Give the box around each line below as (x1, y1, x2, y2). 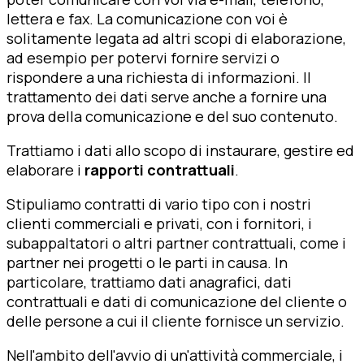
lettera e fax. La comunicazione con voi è (6, 8, 288, 28)
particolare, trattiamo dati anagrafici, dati (6, 271, 292, 292)
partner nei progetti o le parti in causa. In (6, 252, 288, 272)
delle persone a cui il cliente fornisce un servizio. (6, 310, 344, 331)
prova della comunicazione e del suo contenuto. (6, 106, 338, 126)
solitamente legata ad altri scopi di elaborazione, (6, 28, 346, 48)
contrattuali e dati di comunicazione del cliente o (6, 291, 347, 311)
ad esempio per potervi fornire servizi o (6, 47, 279, 67)
